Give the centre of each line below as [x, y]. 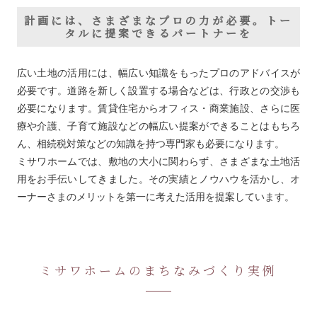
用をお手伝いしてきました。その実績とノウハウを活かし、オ [158, 179]
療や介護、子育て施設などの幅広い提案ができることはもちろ [158, 126]
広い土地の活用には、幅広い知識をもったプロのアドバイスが [158, 73]
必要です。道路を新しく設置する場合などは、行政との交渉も [158, 91]
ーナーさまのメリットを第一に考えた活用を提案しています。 [155, 197]
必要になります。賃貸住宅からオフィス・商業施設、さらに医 [158, 109]
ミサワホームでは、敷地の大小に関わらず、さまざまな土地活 [158, 162]
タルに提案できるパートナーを [158, 33]
